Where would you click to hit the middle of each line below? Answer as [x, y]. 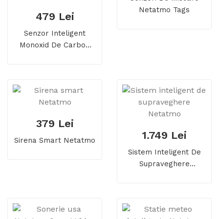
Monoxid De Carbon [55, 45]
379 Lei [55, 124]
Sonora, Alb [55, 80]
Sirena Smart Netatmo [55, 141]
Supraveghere [164, 164]
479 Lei [55, 17]
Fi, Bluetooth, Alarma [55, 69]
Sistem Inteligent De [164, 152]
